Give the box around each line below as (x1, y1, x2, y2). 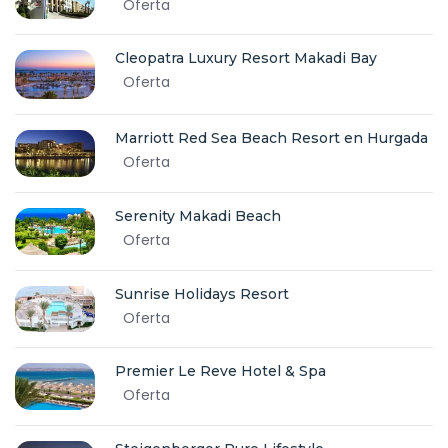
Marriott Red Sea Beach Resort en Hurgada (115, 128, 428, 147)
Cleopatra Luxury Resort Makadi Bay (115, 49, 377, 68)
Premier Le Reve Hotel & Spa (115, 361, 326, 380)
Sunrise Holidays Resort (115, 285, 289, 304)
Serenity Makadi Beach (115, 207, 281, 226)
